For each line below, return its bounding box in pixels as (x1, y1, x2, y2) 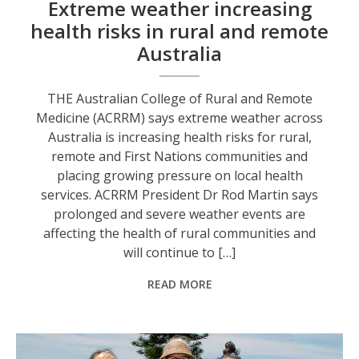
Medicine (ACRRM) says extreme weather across (36, 108, 324, 127)
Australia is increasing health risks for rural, (47, 127, 312, 146)
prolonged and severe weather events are (54, 204, 306, 223)
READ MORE (147, 276, 212, 292)
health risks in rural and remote (30, 17, 329, 44)
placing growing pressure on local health (56, 166, 303, 184)
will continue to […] (123, 243, 236, 261)
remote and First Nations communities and (51, 147, 309, 165)
